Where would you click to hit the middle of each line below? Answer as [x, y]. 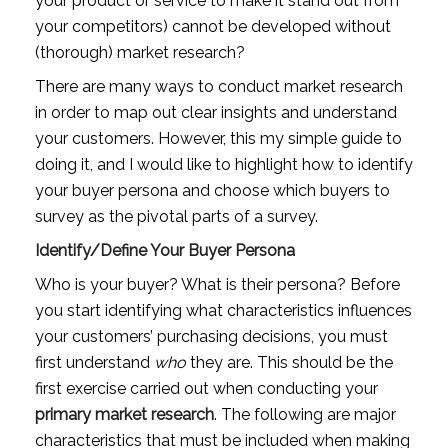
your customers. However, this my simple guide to [218, 138]
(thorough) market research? [139, 52]
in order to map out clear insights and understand [215, 112]
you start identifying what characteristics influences [223, 310]
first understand [94, 362]
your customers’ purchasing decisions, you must [211, 336]
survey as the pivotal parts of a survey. [176, 216]
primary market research [124, 414]
